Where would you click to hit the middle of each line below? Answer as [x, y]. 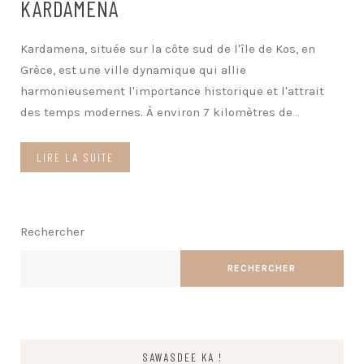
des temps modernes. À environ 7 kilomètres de [156, 112]
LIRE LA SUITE [75, 157]
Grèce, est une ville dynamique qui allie [133, 69]
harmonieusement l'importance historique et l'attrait [172, 91]
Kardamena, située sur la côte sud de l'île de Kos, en [168, 48]
